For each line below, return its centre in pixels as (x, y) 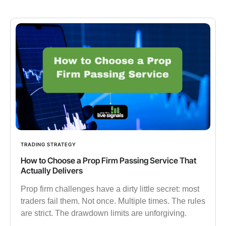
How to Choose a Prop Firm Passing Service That (108, 160)
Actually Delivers (52, 170)
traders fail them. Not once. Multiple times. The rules (113, 201)
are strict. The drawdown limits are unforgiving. (104, 213)
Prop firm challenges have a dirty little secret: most (110, 189)
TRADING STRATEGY (48, 144)
